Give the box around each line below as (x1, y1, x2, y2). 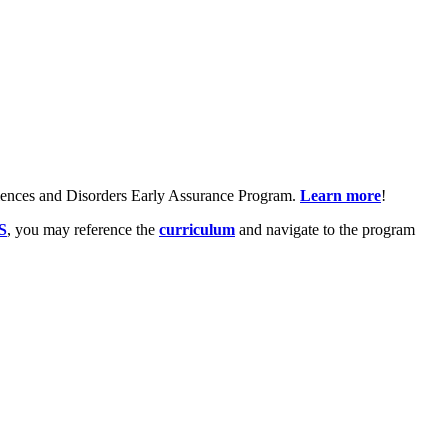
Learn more (300, 187, 381, 205)
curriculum (159, 221, 235, 239)
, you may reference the (7, 221, 159, 239)
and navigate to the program (239, 221, 415, 239)
